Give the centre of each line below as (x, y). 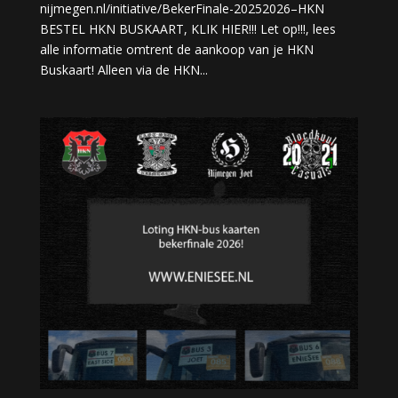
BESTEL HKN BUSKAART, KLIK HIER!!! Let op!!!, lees (187, 29)
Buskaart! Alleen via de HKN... (123, 70)
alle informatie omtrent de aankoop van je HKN (176, 50)
